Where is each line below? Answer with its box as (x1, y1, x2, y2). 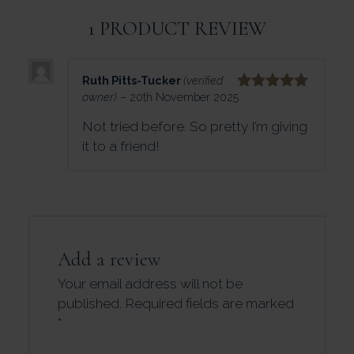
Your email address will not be (58, 275, 243, 292)
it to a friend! (82, 138, 160, 155)
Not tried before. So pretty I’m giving (82, 119, 308, 135)
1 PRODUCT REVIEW (88, 16, 266, 40)
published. (58, 295, 122, 311)
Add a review (58, 247, 161, 271)
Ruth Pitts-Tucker (82, 73, 184, 87)
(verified (183, 73, 224, 87)
